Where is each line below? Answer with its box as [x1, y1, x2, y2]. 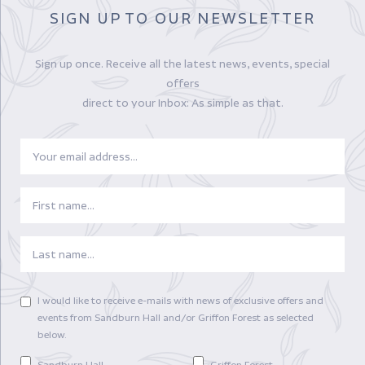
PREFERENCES [20, 292, 144, 310]
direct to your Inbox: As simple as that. [81, 96, 284, 110]
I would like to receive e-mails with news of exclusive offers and [37, 294, 323, 307]
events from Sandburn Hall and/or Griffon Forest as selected [37, 311, 314, 324]
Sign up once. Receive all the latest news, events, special [35, 57, 330, 71]
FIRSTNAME [20, 190, 78, 204]
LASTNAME [20, 239, 77, 253]
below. [37, 328, 67, 341]
